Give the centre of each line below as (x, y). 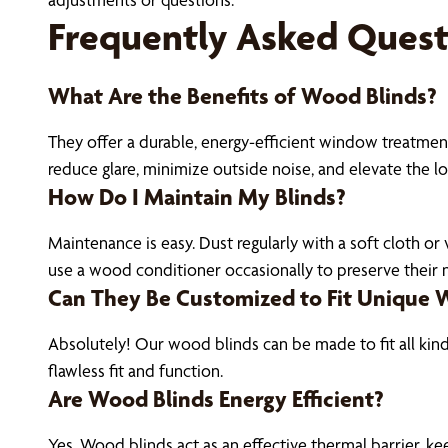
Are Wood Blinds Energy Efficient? (216, 399)
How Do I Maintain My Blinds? (197, 197)
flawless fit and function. (135, 370)
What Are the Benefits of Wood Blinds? (242, 96)
